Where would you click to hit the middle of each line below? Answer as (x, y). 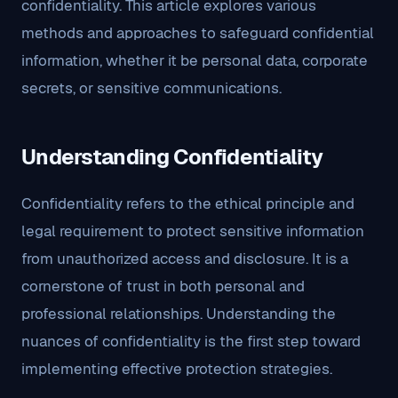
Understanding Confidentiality (172, 157)
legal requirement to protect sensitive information (193, 231)
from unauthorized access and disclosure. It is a (185, 259)
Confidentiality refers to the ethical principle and (188, 203)
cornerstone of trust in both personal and (163, 286)
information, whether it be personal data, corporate (195, 60)
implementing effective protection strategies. (177, 369)
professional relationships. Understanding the (179, 314)
